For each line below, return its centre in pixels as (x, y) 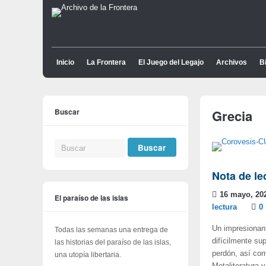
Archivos (232, 62)
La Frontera (106, 62)
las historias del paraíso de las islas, (113, 242)
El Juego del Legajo (171, 62)
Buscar (67, 112)
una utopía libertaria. (88, 254)
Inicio (65, 62)
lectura (224, 207)
